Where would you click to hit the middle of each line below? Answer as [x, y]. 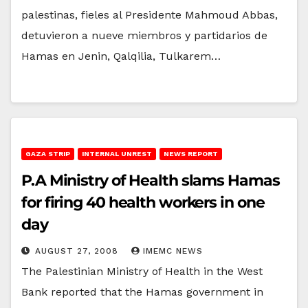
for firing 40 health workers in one [143, 202]
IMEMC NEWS [173, 251]
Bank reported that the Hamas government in [142, 291]
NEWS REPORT [191, 153]
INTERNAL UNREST [117, 153]
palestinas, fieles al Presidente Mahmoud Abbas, [150, 14]
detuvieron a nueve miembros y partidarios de [144, 35]
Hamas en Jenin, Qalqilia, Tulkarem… [121, 56]
